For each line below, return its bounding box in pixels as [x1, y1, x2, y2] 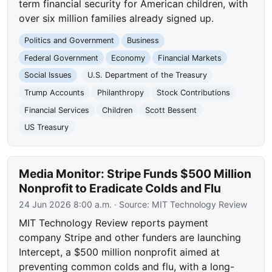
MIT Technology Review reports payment [19, 216, 209, 229]
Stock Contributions [156, 87, 230, 97]
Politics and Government [24, 36, 115, 46]
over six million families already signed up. [19, 12, 214, 25]
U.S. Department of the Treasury [87, 70, 207, 80]
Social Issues [24, 70, 72, 80]
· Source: [112, 199, 152, 209]
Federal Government [24, 53, 99, 63]
